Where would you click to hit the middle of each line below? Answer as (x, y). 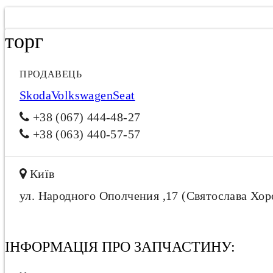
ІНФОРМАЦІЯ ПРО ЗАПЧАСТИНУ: (120, 247)
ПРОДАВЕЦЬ (51, 74)
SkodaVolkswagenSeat (77, 95)
